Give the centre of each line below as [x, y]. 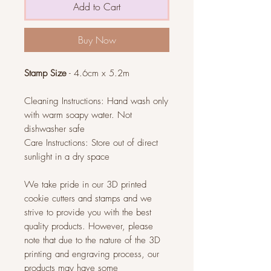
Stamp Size [45, 73]
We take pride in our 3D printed [85, 184]
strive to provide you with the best [88, 212]
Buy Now [97, 40]
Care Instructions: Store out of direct [91, 143]
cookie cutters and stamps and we [88, 198]
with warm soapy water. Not [78, 115]
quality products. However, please [89, 226]
